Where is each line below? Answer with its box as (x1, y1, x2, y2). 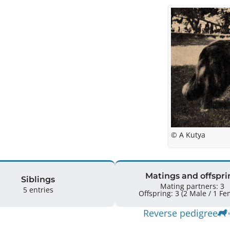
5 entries (23, 184, 53, 195)
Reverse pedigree (143, 207, 218, 220)
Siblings (21, 174, 55, 184)
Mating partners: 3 (160, 181, 224, 191)
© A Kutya (171, 130, 206, 140)
